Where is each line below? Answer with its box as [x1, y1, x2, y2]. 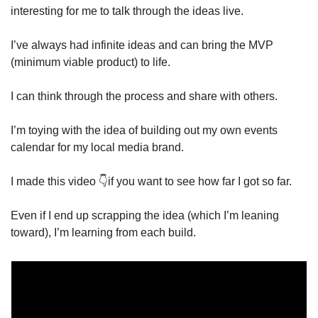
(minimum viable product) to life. [11, 56, 173, 69]
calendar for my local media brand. [11, 141, 187, 154]
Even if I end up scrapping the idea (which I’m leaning [11, 209, 279, 222]
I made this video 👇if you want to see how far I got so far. [11, 175, 295, 188]
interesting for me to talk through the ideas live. [11, 5, 246, 18]
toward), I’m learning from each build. [11, 226, 199, 239]
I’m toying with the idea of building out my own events [11, 124, 278, 137]
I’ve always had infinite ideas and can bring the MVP [11, 39, 273, 52]
